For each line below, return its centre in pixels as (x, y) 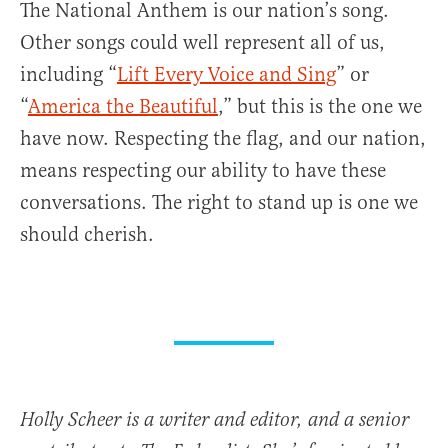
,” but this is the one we (320, 107)
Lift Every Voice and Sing (226, 75)
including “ (68, 75)
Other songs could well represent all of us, (202, 43)
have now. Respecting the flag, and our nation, (223, 139)
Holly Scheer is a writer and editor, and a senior (214, 421)
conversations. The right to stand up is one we (219, 203)
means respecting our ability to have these (203, 171)
